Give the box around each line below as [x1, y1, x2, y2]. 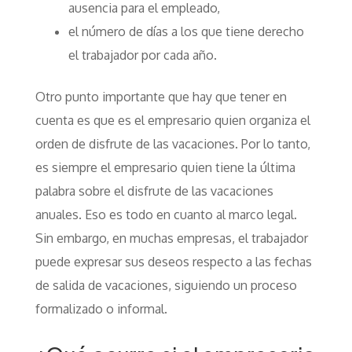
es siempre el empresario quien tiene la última [35, 159, 295, 175]
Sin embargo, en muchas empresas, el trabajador [35, 230, 308, 246]
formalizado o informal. [35, 301, 167, 317]
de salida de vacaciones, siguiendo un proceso [35, 277, 297, 293]
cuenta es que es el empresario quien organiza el [35, 112, 310, 128]
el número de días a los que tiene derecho [68, 24, 304, 39]
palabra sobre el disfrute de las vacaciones [35, 183, 273, 199]
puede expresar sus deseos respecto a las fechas [35, 254, 312, 269]
